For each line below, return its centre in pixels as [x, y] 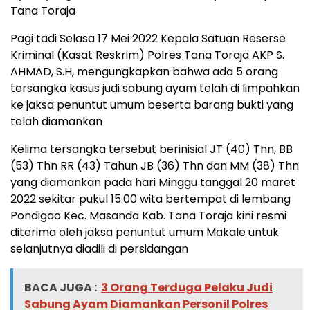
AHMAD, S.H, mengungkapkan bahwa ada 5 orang [144, 72]
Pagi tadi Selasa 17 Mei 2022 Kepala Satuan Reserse [148, 39]
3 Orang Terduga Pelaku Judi [187, 288]
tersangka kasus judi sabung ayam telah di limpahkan [155, 89]
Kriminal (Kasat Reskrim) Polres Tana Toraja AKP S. [147, 55]
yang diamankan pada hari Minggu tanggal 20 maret [153, 183]
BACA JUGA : [61, 288]
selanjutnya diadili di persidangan [99, 249]
